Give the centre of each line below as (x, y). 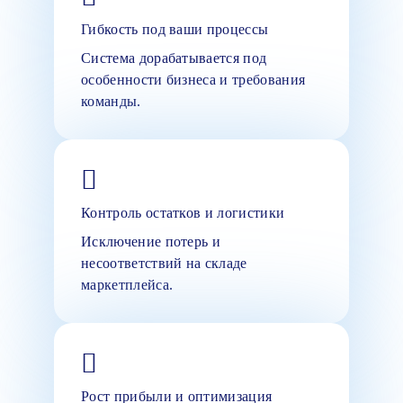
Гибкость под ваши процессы (175, 29)
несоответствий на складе (164, 263)
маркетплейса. (127, 284)
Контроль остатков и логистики (183, 212)
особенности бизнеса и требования (193, 79)
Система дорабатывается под (174, 58)
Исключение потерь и (151, 241)
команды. (111, 101)
